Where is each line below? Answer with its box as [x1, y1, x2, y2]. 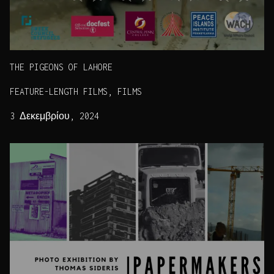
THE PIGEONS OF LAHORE [10, 62, 113, 73]
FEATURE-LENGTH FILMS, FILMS [10, 86, 142, 97]
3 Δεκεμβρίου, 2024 [10, 111, 99, 122]
